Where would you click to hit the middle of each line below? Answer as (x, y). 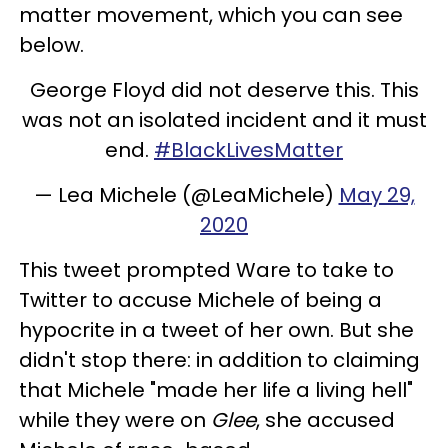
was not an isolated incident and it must (224, 119)
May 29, (376, 194)
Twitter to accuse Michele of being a (200, 299)
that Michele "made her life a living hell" (216, 389)
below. (54, 44)
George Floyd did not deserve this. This (224, 89)
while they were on (115, 419)
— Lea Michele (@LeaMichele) (186, 194)
